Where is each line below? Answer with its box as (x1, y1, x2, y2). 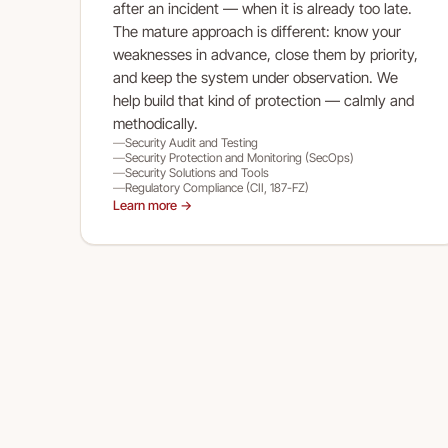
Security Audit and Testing (125, 135, 258, 150)
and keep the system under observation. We (113, 68, 398, 87)
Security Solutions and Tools (125, 165, 269, 180)
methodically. (113, 114, 198, 133)
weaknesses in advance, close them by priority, (113, 45, 418, 64)
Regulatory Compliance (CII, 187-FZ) (125, 180, 309, 195)
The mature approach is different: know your (113, 22, 401, 41)
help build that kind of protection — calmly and (113, 91, 414, 110)
